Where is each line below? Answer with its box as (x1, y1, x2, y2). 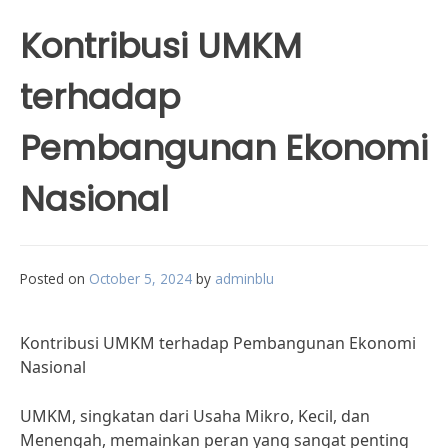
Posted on (20, 269, 89, 288)
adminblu (215, 269, 274, 288)
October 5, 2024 (89, 269, 192, 288)
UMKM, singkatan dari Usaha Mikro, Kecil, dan (20, 405, 370, 427)
